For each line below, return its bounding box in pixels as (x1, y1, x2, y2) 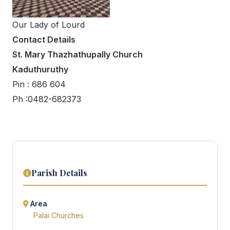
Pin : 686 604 (12, 79, 66, 90)
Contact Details (12, 34, 75, 45)
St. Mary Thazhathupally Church (12, 49, 143, 60)
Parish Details (31, 167, 87, 179)
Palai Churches (33, 212, 84, 220)
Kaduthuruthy (12, 64, 68, 75)
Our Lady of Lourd (12, 20, 85, 30)
